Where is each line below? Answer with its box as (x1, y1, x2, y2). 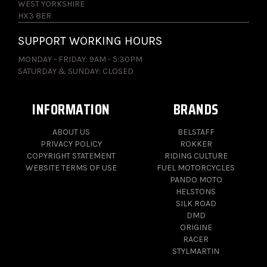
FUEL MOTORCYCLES (157, 163, 235, 173)
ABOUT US (52, 127, 90, 138)
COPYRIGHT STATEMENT (27, 151, 116, 162)
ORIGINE (179, 222, 212, 233)
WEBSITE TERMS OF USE (26, 163, 117, 173)
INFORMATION (32, 98, 110, 122)
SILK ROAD (175, 198, 216, 209)
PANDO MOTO (169, 175, 222, 185)
